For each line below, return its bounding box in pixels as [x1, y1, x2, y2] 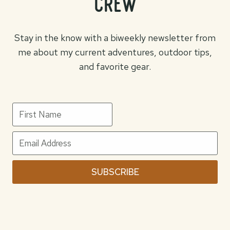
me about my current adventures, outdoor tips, [18, 46, 212, 58]
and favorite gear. [79, 60, 151, 72]
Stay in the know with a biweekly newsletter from [14, 31, 216, 44]
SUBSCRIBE [91, 166, 139, 178]
